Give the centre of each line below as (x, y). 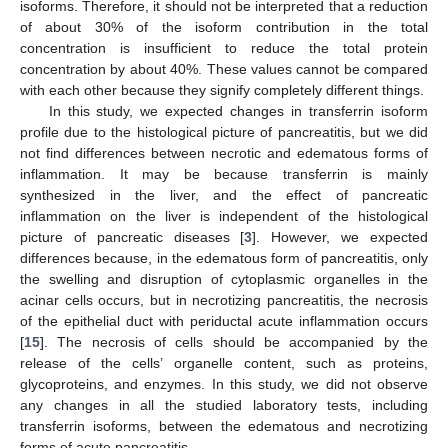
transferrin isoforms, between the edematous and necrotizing (224, 425)
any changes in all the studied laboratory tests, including (224, 404)
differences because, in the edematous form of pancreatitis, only (224, 257)
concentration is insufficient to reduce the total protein (224, 47)
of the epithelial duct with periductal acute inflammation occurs (224, 320)
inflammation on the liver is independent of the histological (224, 215)
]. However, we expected (340, 236)
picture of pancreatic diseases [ (132, 236)
